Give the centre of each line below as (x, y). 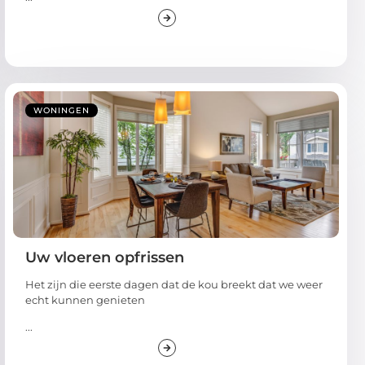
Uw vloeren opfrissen (105, 257)
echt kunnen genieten (85, 299)
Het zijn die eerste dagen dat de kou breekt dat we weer (174, 284)
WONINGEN (62, 110)
